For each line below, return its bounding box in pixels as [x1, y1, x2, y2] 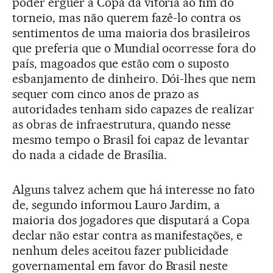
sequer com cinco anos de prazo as [12, 87, 199, 101]
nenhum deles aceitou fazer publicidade [12, 243, 229, 258]
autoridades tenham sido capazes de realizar [12, 102, 255, 116]
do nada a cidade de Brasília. [12, 147, 168, 162]
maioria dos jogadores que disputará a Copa [12, 213, 250, 227]
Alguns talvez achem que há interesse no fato [12, 182, 255, 197]
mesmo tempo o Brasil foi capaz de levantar [12, 132, 250, 147]
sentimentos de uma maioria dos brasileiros [12, 26, 250, 40]
